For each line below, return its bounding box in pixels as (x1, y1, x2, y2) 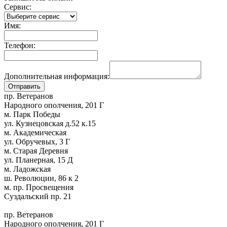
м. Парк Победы (4, 109, 60, 119)
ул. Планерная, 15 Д (4, 155, 73, 164)
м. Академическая (4, 128, 66, 137)
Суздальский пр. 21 (4, 192, 71, 201)
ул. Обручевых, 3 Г (4, 137, 70, 146)
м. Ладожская (4, 164, 51, 173)
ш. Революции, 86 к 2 (4, 173, 79, 182)
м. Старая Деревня (4, 146, 68, 155)
